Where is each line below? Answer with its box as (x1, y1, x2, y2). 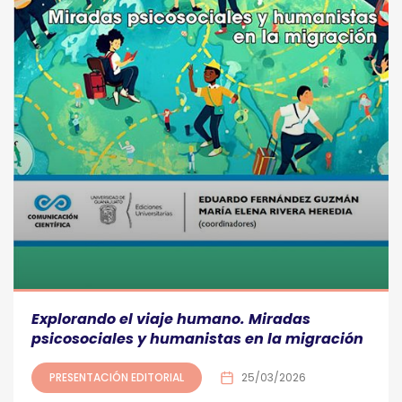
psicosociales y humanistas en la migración (31, 328, 363, 350)
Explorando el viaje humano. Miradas (31, 309, 310, 330)
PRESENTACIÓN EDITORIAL (49, 370, 184, 386)
